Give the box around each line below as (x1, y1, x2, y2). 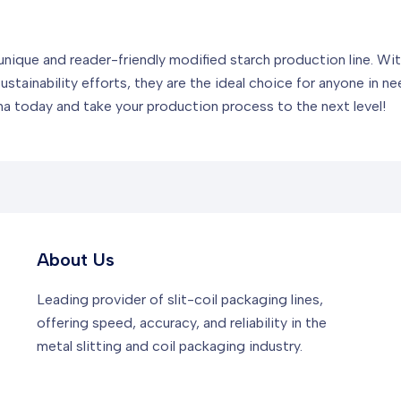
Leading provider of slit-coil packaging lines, (36, 291, 323, 309)
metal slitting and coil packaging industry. (36, 337, 303, 355)
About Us (36, 249, 115, 271)
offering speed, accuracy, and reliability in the (36, 314, 327, 332)
